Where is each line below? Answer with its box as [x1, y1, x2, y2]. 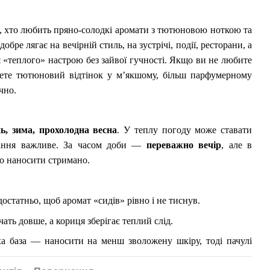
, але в [221, 140, 253, 151]
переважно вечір [146, 140, 222, 151]
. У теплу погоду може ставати [117, 125, 253, 136]
